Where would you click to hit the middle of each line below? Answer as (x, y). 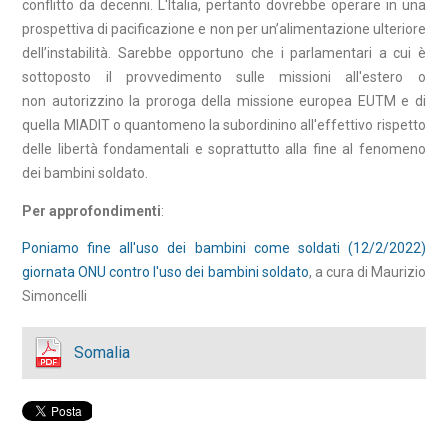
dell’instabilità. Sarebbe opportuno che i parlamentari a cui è (224, 53)
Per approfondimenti (92, 210)
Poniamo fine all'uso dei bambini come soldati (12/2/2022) (224, 248)
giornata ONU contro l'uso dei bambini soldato (165, 272)
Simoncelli (55, 296)
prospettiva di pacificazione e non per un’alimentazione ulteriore (224, 29)
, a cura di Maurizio (367, 272)
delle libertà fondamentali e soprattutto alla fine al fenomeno (224, 149)
